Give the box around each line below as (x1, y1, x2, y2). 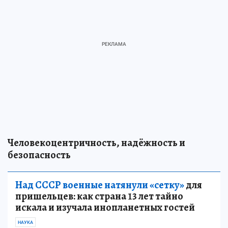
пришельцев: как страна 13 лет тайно (15, 189, 183, 204)
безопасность (8, 148, 71, 162)
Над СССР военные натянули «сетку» (15, 178, 184, 192)
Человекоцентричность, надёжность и (8, 136, 185, 150)
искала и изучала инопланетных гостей (15, 201, 195, 215)
